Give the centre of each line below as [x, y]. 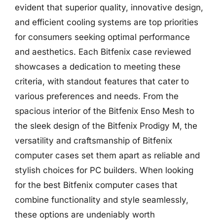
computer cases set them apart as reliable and [107, 155]
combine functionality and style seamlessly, [102, 200]
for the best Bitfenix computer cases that [96, 185]
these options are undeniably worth [85, 215]
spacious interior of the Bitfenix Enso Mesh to [105, 111]
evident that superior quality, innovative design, [109, 7]
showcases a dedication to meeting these [98, 67]
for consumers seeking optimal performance [102, 37]
